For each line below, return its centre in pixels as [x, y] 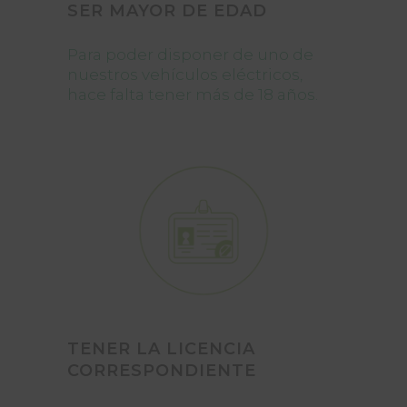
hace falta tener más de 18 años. [193, 94]
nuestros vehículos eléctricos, [185, 74]
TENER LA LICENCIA [161, 349]
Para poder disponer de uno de [190, 55]
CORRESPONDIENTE [162, 371]
